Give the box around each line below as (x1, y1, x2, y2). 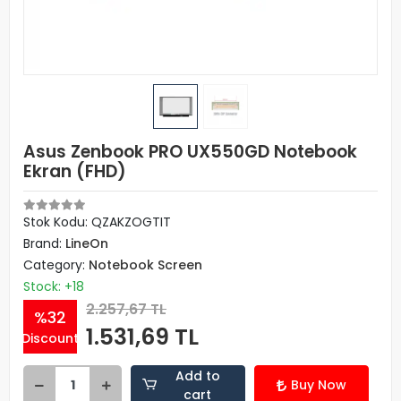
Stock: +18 (23, 277, 84, 295)
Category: (23, 256, 89, 274)
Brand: (23, 235, 65, 252)
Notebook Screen (89, 256, 202, 274)
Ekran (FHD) (23, 159, 126, 183)
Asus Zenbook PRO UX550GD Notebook (23, 140, 357, 164)
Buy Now (291, 376, 346, 394)
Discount (21, 328, 79, 347)
